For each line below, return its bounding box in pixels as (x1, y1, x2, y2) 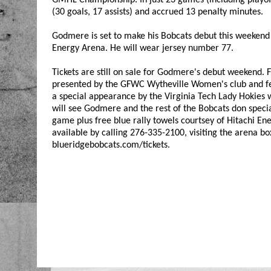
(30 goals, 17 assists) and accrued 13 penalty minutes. (51, 7, 263, 17)
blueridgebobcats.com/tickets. (51, 140, 170, 150)
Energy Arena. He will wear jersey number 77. (51, 43, 233, 53)
